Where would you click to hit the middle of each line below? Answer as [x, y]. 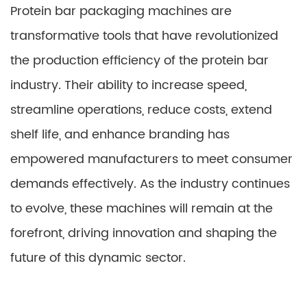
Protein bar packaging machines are [121, 11]
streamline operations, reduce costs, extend [141, 110]
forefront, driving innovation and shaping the [144, 233]
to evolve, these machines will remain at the [142, 209]
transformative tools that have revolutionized [144, 36]
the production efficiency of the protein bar [139, 61]
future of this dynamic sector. [98, 258]
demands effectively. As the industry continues [150, 184]
